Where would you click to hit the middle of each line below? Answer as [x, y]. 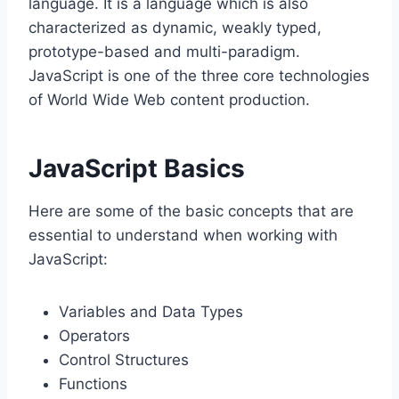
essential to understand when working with [183, 236]
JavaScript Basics [137, 169]
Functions [93, 384]
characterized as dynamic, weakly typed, [175, 28]
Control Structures [124, 360]
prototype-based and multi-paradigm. [164, 52]
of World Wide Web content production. [169, 100]
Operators [94, 336]
